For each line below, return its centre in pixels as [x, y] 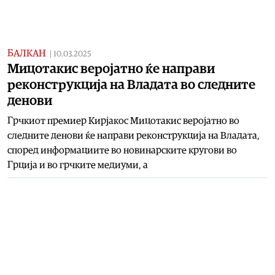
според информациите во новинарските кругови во [122, 150]
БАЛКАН [27, 53]
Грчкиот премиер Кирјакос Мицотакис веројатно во [123, 121]
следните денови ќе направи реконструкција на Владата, [134, 135]
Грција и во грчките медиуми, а [78, 165]
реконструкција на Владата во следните [131, 84]
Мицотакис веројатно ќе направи [111, 68]
